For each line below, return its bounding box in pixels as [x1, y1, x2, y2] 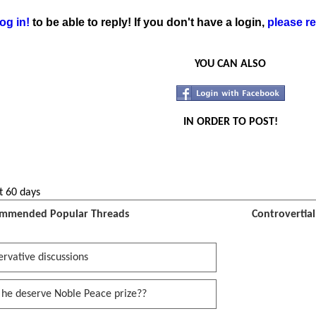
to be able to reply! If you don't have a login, [30, 16, 267, 28]
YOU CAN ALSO [195, 59, 266, 70]
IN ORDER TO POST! [183, 116, 278, 128]
